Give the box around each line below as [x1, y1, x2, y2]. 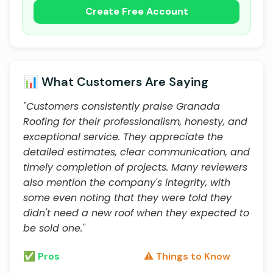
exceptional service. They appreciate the [23, 130, 223, 144]
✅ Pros [23, 250, 60, 263]
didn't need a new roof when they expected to [23, 206, 249, 220]
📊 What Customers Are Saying [23, 74, 208, 90]
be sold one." [23, 221, 85, 235]
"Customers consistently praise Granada [23, 99, 220, 113]
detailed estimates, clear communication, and [23, 145, 250, 159]
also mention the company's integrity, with [23, 175, 230, 190]
